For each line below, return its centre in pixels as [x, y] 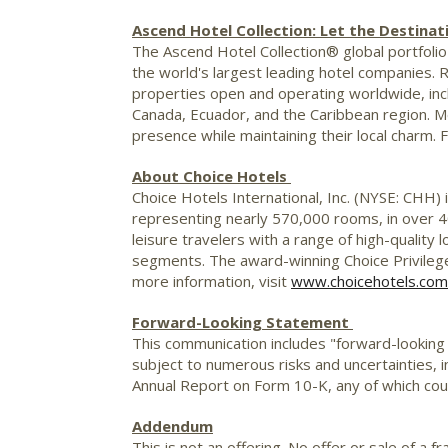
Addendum [172, 425]
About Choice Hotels [211, 175]
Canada [157, 113]
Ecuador [218, 113]
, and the [278, 113]
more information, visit [211, 280]
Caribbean [344, 113]
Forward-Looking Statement [242, 321]
